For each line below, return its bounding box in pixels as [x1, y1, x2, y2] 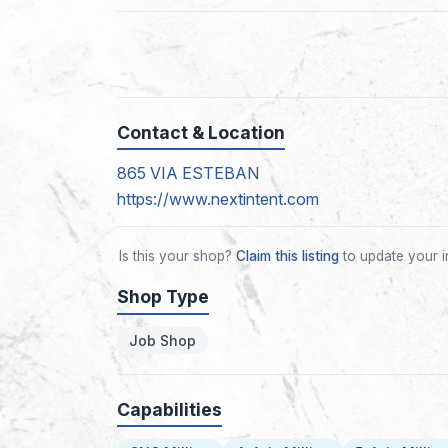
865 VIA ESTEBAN [117, 163, 259, 184]
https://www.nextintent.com [117, 189, 319, 210]
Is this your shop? [119, 248, 236, 265]
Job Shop [129, 331, 196, 349]
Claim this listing [236, 248, 339, 265]
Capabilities [117, 398, 222, 420]
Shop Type [117, 286, 209, 308]
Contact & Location [117, 121, 285, 143]
